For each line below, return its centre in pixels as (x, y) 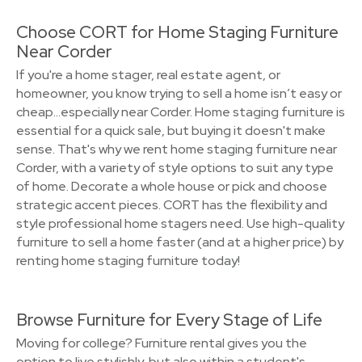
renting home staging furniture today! (128, 261)
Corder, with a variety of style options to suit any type (175, 168)
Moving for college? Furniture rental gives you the (162, 343)
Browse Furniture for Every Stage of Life (169, 320)
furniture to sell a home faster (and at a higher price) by (180, 242)
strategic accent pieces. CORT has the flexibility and (172, 205)
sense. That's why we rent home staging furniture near (177, 149)
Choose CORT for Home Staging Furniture (177, 32)
